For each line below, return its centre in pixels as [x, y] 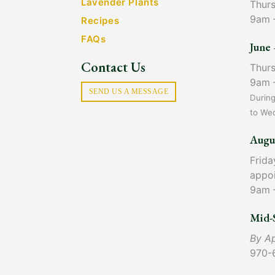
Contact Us [113, 67]
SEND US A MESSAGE [129, 92]
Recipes [100, 21]
